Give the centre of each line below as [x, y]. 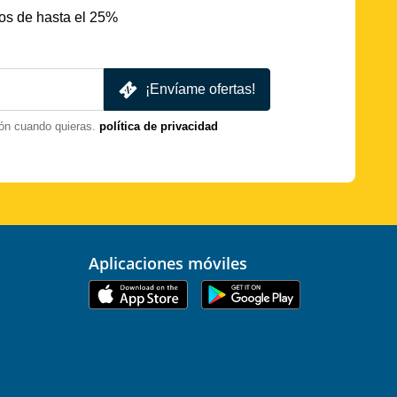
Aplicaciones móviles [173, 264]
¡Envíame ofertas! [200, 90]
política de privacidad [159, 127]
